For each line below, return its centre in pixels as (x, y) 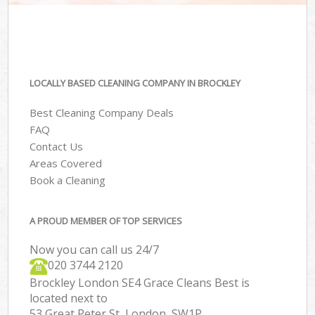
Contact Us (57, 147)
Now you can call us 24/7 (95, 249)
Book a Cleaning (68, 180)
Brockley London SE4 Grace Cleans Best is (140, 282)
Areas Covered (66, 163)
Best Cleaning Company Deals (102, 113)
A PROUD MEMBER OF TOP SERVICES (106, 220)
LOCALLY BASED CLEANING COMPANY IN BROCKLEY (135, 83)
